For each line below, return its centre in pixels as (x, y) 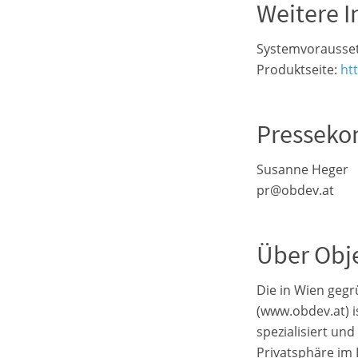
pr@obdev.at (295, 191)
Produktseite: (298, 70)
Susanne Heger (302, 170)
